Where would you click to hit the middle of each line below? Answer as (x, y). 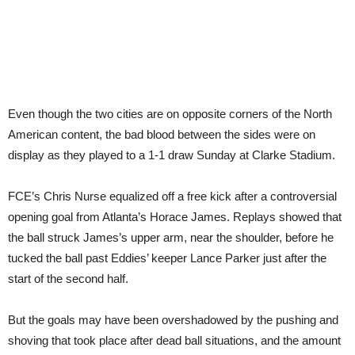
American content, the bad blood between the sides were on (162, 134)
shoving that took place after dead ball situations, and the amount (174, 340)
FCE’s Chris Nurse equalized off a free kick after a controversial (172, 196)
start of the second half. (68, 279)
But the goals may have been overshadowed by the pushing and (173, 320)
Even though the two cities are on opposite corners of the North (170, 114)
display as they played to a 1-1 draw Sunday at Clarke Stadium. (172, 155)
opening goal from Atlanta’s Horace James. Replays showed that (175, 217)
